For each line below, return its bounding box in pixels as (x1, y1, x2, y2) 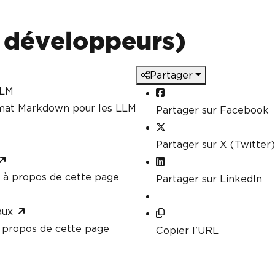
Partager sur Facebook (156, 104, 269, 116)
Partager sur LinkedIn (156, 173, 262, 185)
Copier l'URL (156, 225, 219, 236)
